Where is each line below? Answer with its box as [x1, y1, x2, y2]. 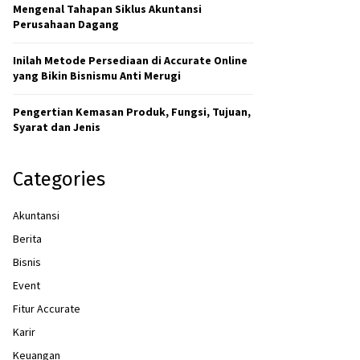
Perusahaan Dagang [13, 17, 119, 31]
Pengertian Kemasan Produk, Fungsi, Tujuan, [13, 104, 251, 119]
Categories [13, 168, 105, 190]
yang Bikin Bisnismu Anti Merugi [13, 68, 181, 83]
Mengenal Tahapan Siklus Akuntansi [13, 2, 202, 16]
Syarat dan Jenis [13, 120, 100, 134]
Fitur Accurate [13, 301, 80, 316]
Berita [13, 231, 42, 246]
